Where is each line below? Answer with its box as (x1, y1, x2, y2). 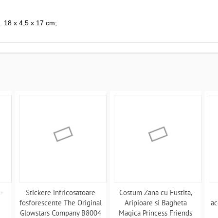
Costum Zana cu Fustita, (119, 188, 192, 197)
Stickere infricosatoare (26, 188, 96, 197)
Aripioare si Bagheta (124, 198, 187, 207)
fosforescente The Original (19, 198, 102, 207)
